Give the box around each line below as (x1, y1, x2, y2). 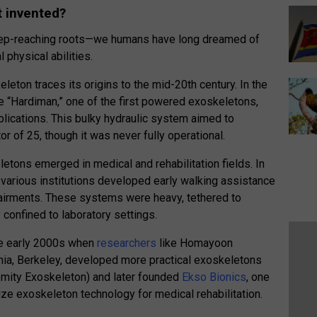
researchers (97, 236, 157, 250)
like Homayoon (156, 236, 234, 250)
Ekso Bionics (182, 270, 247, 284)
